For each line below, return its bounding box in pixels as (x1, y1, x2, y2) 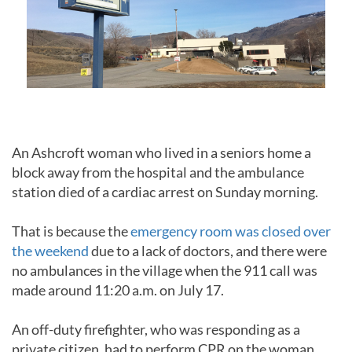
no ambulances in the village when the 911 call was (12, 262, 317, 280)
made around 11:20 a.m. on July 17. (12, 281, 224, 299)
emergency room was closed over (130, 222, 331, 240)
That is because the (12, 222, 130, 240)
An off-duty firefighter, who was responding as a (12, 321, 300, 339)
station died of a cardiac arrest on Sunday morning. (12, 183, 318, 201)
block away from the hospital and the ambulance (12, 163, 304, 181)
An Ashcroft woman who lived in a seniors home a (12, 144, 311, 162)
